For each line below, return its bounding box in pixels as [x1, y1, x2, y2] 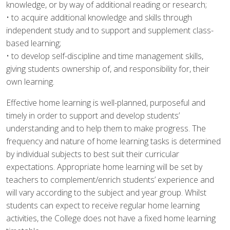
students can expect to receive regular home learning [6, 200, 200, 211]
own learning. [6, 76, 54, 87]
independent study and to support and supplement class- [6, 25, 214, 36]
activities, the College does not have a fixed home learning [6, 213, 216, 224]
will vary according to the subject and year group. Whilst [6, 187, 206, 198]
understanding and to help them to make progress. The [6, 123, 206, 134]
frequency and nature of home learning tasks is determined [6, 136, 221, 147]
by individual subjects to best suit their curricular [6, 148, 179, 160]
